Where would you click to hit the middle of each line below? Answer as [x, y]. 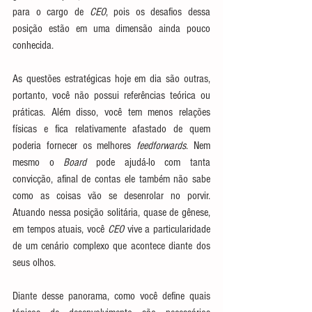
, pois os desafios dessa [158, 12]
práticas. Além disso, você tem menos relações [111, 112]
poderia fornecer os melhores [75, 146]
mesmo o [38, 162]
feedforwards [162, 146]
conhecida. [34, 45]
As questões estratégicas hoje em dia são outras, [111, 79]
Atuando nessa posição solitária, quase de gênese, [111, 212]
